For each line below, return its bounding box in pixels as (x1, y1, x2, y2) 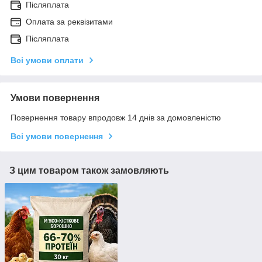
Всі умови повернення (11, 132, 103, 142)
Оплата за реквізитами (26, 17, 113, 27)
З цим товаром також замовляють (9, 166, 169, 176)
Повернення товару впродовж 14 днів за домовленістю (11, 113, 221, 123)
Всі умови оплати (11, 56, 84, 65)
